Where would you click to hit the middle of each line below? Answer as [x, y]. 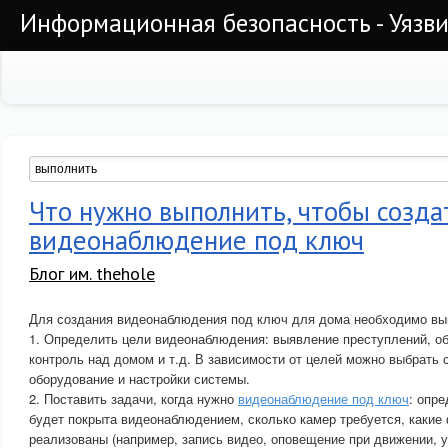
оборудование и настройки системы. [139, 378]
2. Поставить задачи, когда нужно [133, 398]
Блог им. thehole [92, 273]
